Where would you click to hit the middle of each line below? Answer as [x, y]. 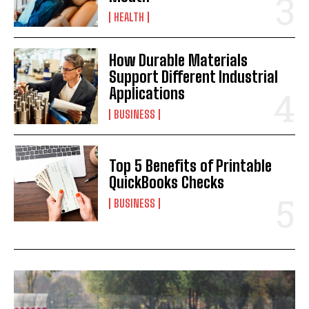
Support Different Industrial [194, 77]
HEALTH [129, 17]
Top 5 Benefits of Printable [191, 166]
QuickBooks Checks [167, 182]
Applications [147, 93]
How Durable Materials [179, 60]
